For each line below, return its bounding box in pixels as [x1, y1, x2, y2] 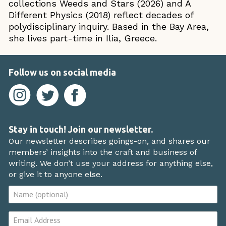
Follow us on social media [8, 67, 116, 77]
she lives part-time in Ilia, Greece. [8, 32, 157, 43]
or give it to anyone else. [8, 169, 102, 180]
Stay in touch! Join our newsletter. [8, 124, 153, 135]
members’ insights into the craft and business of [8, 147, 197, 157]
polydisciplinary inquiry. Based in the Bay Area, [8, 21, 209, 32]
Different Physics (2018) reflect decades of [8, 9, 193, 20]
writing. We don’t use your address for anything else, [8, 158, 213, 168]
